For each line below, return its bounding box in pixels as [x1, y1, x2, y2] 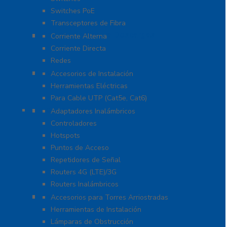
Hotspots [51, 131, 80, 140]
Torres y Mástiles [41, 191, 109, 202]
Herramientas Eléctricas [51, 81, 128, 91]
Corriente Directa [51, 44, 106, 53]
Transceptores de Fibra [51, 18, 126, 28]
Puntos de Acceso [51, 143, 109, 153]
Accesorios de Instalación [51, 69, 133, 79]
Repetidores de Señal [51, 155, 121, 165]
